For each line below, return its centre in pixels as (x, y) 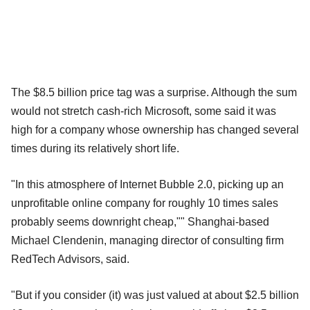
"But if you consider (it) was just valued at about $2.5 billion (155, 295)
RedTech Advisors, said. (70, 259)
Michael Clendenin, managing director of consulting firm (147, 240)
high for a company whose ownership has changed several (155, 129)
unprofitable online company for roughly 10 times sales (145, 203)
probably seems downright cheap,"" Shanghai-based (140, 221)
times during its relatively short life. (95, 148)
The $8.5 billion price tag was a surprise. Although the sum (154, 92)
